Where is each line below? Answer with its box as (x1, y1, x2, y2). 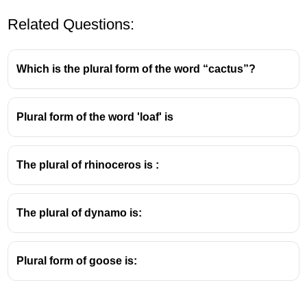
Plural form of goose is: (16, 254, 138, 267)
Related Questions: (8, 15, 135, 33)
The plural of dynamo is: (16, 206, 143, 219)
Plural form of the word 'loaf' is (16, 110, 174, 123)
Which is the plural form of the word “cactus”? (16, 62, 256, 75)
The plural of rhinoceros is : (16, 158, 160, 171)
